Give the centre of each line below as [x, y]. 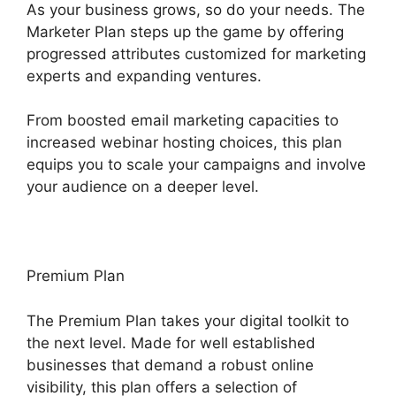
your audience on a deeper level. [143, 187]
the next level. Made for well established [171, 343]
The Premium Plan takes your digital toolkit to [188, 320]
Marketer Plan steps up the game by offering [185, 31]
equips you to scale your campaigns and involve [196, 164]
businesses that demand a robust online [170, 365]
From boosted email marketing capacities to [183, 120]
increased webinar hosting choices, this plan [184, 142]
